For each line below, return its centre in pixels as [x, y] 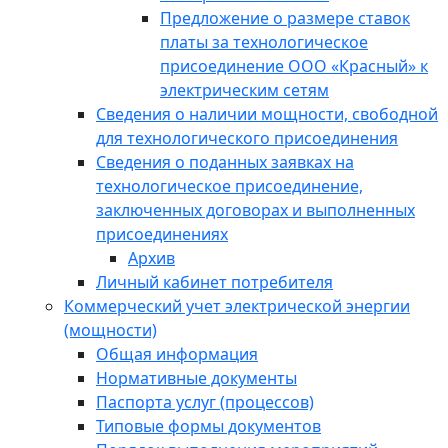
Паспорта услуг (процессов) [205, 402]
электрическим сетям [244, 90]
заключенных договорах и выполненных [255, 210]
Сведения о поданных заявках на [225, 162]
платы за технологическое [264, 42]
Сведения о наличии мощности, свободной [267, 114]
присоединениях [162, 234]
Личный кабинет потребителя [214, 282]
